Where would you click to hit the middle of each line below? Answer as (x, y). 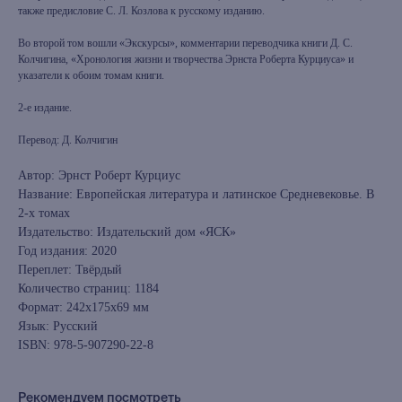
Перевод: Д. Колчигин (68, 140)
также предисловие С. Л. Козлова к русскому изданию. (141, 11)
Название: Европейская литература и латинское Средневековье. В (196, 194)
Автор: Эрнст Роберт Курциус (99, 175)
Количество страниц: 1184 (88, 288)
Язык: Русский (58, 326)
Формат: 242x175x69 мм (83, 307)
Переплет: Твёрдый (70, 270)
